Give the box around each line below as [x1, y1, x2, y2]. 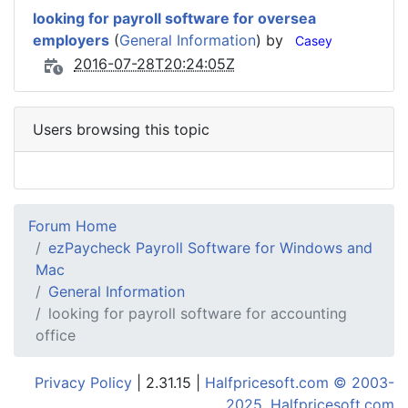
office [36, 326, 76, 344]
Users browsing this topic [33, 120, 209, 138]
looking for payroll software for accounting [48, 304, 347, 322]
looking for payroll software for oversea [33, 9, 316, 27]
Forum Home [28, 217, 117, 235]
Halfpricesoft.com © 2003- [205, 373, 394, 392]
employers [33, 31, 109, 49]
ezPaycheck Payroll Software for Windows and [48, 239, 372, 257]
